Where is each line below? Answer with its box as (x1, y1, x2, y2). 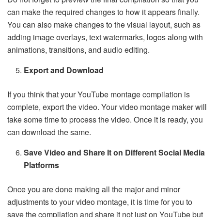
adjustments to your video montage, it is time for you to (7, 196, 192, 207)
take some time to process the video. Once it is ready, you (7, 114, 203, 125)
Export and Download (24, 64, 104, 76)
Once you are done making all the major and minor (7, 184, 180, 195)
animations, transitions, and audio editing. (7, 44, 150, 55)
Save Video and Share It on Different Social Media (24, 147, 205, 158)
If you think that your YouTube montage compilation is (7, 89, 190, 100)
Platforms (24, 159, 60, 170)
